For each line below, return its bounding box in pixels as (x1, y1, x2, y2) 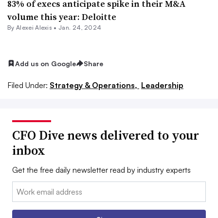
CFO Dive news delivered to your (12, 127, 199, 145)
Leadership (141, 80, 183, 91)
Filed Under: (7, 80, 48, 91)
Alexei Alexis (16, 23, 53, 31)
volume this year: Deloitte (7, 10, 116, 23)
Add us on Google (15, 59, 76, 68)
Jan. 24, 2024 (58, 23, 102, 31)
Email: (12, 182, 32, 193)
